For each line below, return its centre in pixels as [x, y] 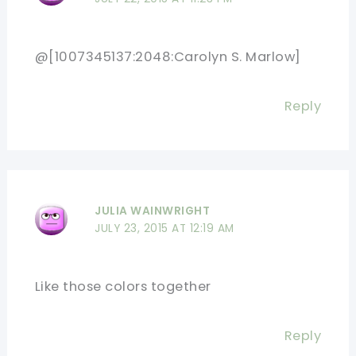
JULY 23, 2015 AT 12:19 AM [164, 228]
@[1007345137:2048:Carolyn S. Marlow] [168, 57]
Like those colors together [123, 286]
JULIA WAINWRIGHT [153, 211]
